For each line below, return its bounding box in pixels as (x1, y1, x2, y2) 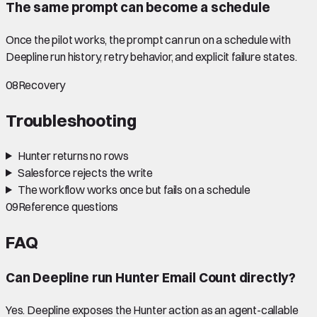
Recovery (18, 77, 66, 92)
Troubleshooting (6, 109, 137, 131)
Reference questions (18, 199, 119, 214)
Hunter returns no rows (17, 148, 129, 163)
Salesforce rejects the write (17, 165, 154, 180)
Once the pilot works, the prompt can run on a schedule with (6, 32, 291, 47)
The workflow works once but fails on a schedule (17, 182, 250, 197)
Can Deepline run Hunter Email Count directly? (6, 270, 296, 287)
